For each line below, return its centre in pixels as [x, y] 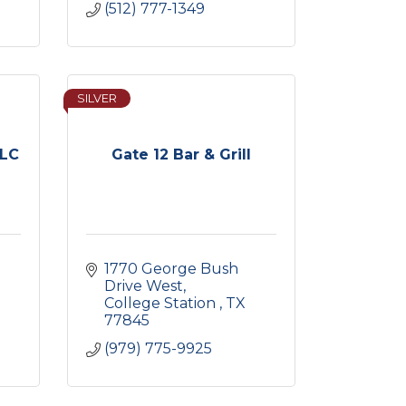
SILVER [97, 98]
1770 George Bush [171, 269]
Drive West [143, 286]
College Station [161, 303]
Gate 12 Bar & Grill [181, 155]
